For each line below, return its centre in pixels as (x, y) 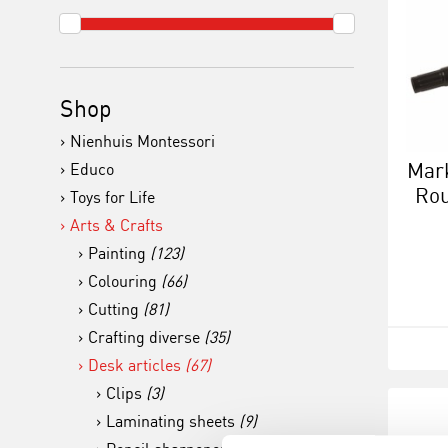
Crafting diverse (146, 337)
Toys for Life (112, 197)
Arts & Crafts (116, 225)
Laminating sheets (172, 421)
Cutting (115, 309)
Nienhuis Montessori (142, 141)
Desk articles (136, 365)
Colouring (124, 281)
